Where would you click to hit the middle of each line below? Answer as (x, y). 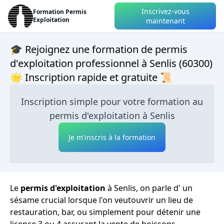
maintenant (165, 21)
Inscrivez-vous (165, 11)
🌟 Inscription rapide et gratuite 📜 (91, 77)
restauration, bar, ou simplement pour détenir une (105, 212)
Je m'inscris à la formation (112, 137)
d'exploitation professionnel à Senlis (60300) (111, 63)
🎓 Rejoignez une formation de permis (99, 49)
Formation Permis (60, 12)
